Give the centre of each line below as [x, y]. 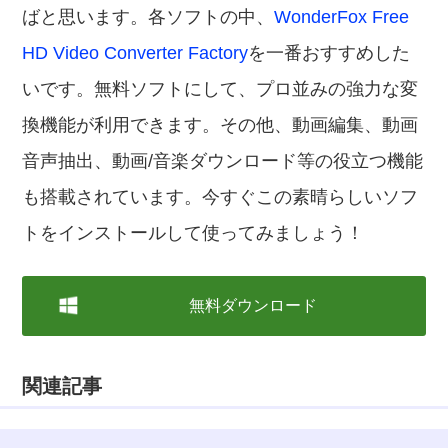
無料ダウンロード [252, 305]
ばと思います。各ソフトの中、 [148, 17]
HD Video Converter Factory [135, 53]
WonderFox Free [342, 17]
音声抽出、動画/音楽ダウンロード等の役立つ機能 [223, 161]
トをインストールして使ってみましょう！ [193, 233]
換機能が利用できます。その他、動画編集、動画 [220, 125]
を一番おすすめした [329, 53]
